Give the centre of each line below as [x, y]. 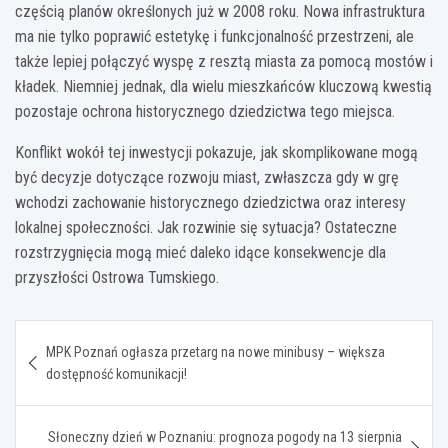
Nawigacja [77, 334]
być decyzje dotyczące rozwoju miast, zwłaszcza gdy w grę [207, 177]
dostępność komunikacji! [116, 373]
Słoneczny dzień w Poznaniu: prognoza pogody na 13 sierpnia [225, 436]
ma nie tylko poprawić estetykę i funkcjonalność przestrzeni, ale [214, 36]
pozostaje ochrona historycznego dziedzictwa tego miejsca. [205, 111]
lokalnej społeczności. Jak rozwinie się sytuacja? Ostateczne [206, 227]
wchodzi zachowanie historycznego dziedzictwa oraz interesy [210, 202]
